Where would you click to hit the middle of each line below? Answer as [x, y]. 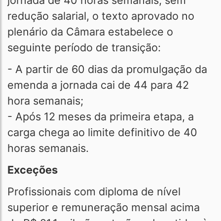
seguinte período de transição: [86, 47]
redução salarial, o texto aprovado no [101, 16]
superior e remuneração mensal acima [104, 207]
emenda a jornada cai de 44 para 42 [98, 85]
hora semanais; [45, 101]
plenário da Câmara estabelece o [90, 32]
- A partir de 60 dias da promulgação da [107, 69]
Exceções [33, 170]
